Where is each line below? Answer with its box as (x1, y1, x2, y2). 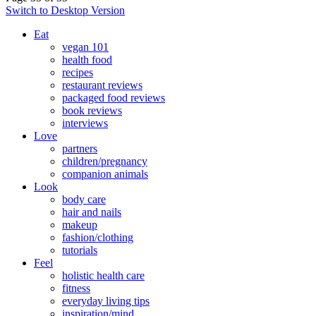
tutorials (62, 244, 97, 257)
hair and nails (62, 206, 121, 219)
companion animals (62, 168, 148, 181)
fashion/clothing (62, 231, 133, 244)
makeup (62, 219, 97, 231)
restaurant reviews (62, 79, 142, 92)
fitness (62, 282, 90, 295)
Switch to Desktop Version (6, 4, 125, 17)
